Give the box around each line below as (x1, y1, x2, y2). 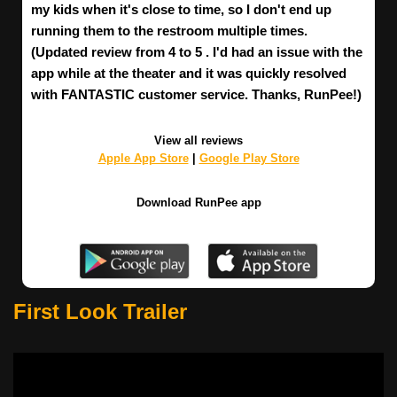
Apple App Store (97, 152, 189, 166)
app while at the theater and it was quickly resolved (31, 66, 346, 82)
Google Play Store (198, 152, 300, 166)
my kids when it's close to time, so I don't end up (31, 2, 331, 18)
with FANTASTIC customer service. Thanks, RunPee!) (31, 87, 362, 103)
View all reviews (154, 134, 243, 148)
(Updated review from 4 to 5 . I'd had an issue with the (31, 44, 362, 60)
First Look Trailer (13, 300, 187, 324)
